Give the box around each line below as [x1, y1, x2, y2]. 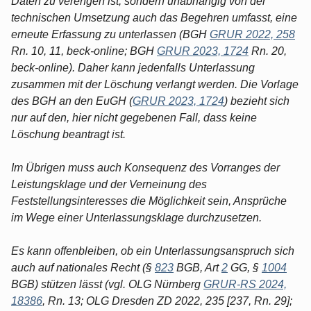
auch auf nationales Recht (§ [11, 261, 155, 274]
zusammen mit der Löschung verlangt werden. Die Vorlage [11, 78, 299, 90]
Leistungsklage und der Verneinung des [11, 178, 207, 190]
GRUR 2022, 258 [210, 28, 295, 40]
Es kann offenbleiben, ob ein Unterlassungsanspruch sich [11, 244, 294, 257]
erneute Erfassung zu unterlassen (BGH [11, 28, 210, 40]
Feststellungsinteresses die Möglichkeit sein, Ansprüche [11, 194, 287, 207]
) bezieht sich [224, 94, 289, 107]
